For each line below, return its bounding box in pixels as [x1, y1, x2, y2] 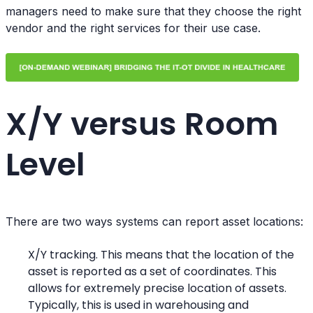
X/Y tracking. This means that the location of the [28, 246, 294, 263]
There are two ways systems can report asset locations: [6, 214, 303, 228]
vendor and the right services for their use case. [6, 21, 261, 35]
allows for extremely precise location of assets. [28, 279, 286, 296]
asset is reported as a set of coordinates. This [28, 263, 277, 279]
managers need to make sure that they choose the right [6, 4, 301, 18]
